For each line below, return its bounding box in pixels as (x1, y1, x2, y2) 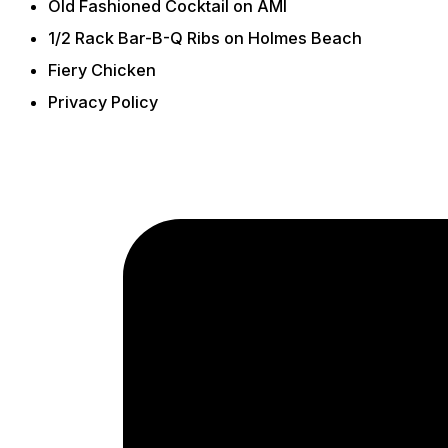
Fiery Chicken (48, 59, 156, 80)
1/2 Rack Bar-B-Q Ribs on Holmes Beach (48, 27, 362, 48)
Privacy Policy (48, 91, 158, 112)
